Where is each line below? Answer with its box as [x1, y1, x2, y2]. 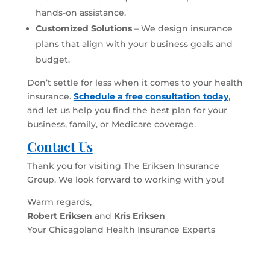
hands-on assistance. [35, 7, 126, 18]
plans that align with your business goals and [35, 38, 233, 49]
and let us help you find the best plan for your [27, 104, 227, 116]
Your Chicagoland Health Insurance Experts [27, 224, 215, 235]
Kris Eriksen [113, 210, 165, 221]
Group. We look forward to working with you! [27, 174, 224, 185]
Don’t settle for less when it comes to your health [27, 77, 243, 88]
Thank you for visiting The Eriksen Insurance [27, 160, 219, 171]
